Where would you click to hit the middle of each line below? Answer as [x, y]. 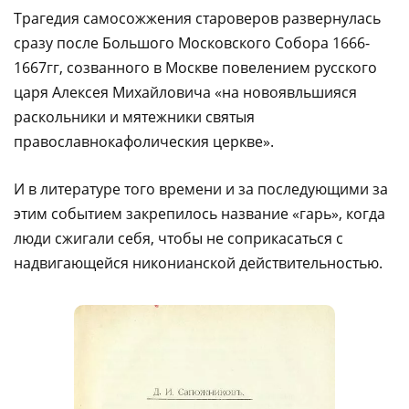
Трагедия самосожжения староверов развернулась [197, 19]
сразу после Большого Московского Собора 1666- [192, 43]
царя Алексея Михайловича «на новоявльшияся [185, 93]
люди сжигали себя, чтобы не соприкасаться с [178, 239]
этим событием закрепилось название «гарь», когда [199, 214]
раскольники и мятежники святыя [134, 117]
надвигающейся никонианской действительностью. [198, 263]
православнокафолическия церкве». [144, 142]
